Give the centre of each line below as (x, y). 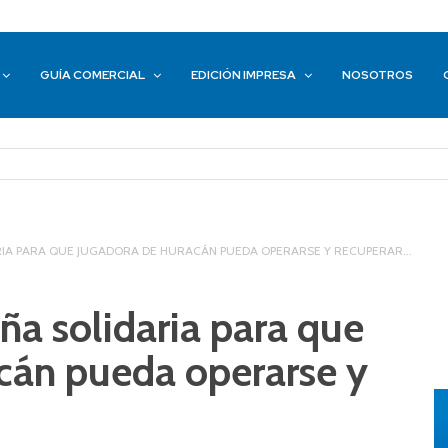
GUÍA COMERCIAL (93, 75)
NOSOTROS (378, 75)
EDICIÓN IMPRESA (244, 75)
